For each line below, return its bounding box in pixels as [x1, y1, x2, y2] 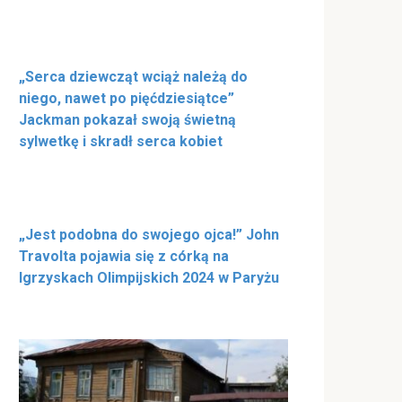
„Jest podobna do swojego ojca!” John [19, 226, 279, 244]
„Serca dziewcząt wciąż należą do [19, 68, 248, 86]
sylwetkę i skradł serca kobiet [19, 133, 223, 151]
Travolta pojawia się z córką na [19, 248, 229, 266]
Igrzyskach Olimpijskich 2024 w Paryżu [19, 269, 279, 287]
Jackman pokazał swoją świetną [19, 111, 236, 129]
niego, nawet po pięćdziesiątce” [19, 90, 234, 108]
